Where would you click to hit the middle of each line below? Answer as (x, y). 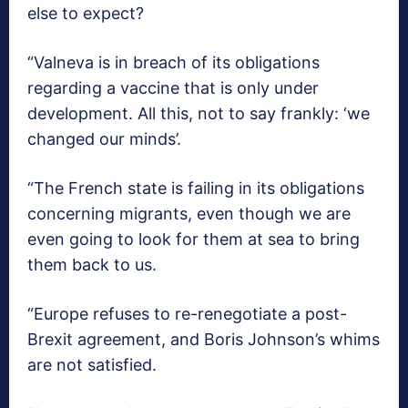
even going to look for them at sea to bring (194, 239)
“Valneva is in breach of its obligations (173, 62)
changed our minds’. (104, 138)
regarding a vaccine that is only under (173, 87)
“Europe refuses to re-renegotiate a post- (187, 313)
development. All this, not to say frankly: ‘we (199, 113)
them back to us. (92, 264)
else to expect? (86, 13)
